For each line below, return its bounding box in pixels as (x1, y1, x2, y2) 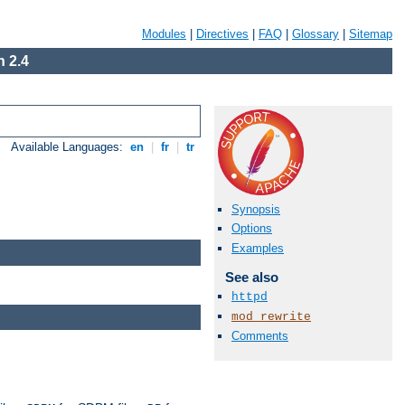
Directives (196, 27, 249, 41)
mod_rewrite (231, 309, 311, 324)
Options (231, 221, 272, 236)
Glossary (292, 27, 339, 41)
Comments (231, 329, 288, 344)
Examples (231, 240, 284, 255)
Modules (142, 27, 186, 41)
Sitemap (349, 27, 392, 41)
